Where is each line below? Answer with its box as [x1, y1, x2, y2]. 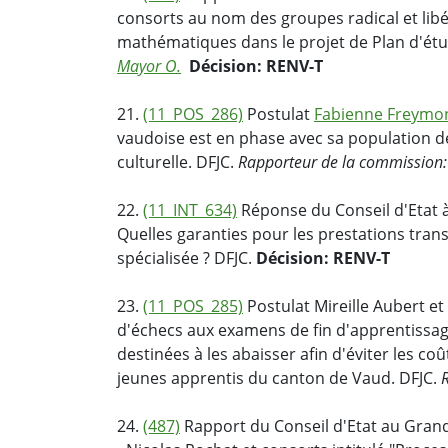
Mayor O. [117, 55, 181, 78]
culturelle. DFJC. [117, 151, 238, 174]
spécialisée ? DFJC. [117, 247, 256, 270]
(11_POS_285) [143, 295, 243, 318]
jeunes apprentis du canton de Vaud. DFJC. [117, 367, 441, 390]
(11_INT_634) [143, 199, 237, 222]
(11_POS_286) [143, 103, 243, 126]
